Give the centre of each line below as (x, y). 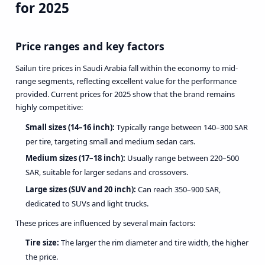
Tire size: (42, 243)
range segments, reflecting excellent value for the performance (126, 81)
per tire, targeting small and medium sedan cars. (110, 141)
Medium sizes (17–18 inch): (75, 158)
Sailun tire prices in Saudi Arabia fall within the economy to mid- (126, 68)
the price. (42, 257)
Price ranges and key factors (90, 46)
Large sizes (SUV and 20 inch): (81, 189)
